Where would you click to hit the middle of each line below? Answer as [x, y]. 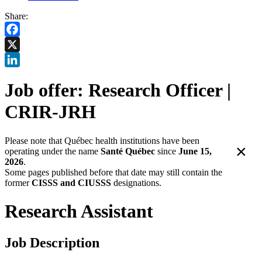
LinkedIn [22, 74]
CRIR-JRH [50, 112]
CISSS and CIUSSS [71, 182]
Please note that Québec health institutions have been [102, 140]
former [18, 182]
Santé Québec [128, 151]
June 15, [195, 151]
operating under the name [53, 151]
